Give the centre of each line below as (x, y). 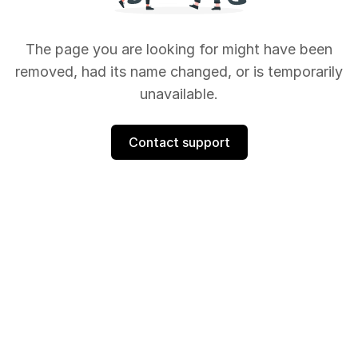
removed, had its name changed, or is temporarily (179, 71)
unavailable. (179, 93)
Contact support (179, 142)
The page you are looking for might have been (179, 49)
